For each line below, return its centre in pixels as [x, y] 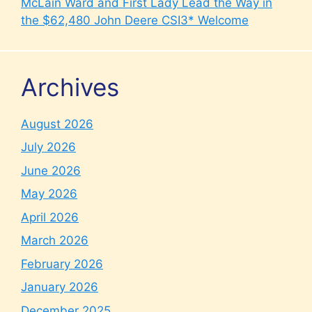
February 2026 [62, 264]
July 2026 [48, 147]
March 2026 [55, 240]
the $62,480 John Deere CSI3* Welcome [135, 20]
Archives [70, 87]
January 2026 [60, 287]
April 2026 [50, 217]
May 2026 [49, 194]
